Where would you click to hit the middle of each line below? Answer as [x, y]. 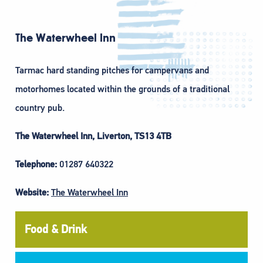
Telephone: [36, 165]
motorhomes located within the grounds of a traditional [122, 90]
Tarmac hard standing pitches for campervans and [112, 71]
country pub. [40, 108]
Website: [32, 193]
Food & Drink [56, 230]
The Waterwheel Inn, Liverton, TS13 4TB [93, 136]
